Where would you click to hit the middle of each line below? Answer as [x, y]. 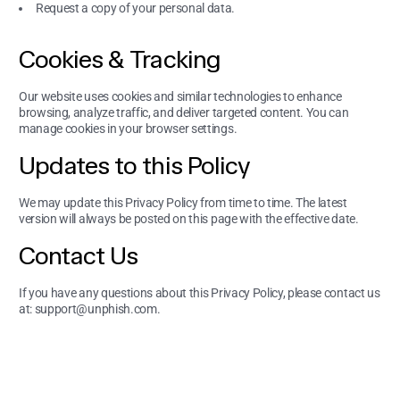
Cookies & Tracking [120, 59]
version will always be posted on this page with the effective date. [189, 219]
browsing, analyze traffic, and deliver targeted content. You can [184, 112]
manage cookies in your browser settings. [128, 129]
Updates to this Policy [134, 166]
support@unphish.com [96, 309]
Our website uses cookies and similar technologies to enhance [180, 96]
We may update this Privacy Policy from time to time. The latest [183, 203]
